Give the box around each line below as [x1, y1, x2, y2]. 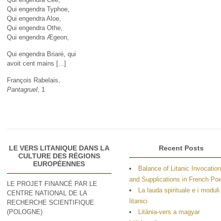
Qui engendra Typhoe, [7, 5, 70, 13]
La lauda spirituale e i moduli [138, 186, 220, 194]
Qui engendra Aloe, [7, 14, 61, 22]
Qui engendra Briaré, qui [7, 50, 76, 58]
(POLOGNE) [7, 208, 42, 216]
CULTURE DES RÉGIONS [18, 151, 100, 160]
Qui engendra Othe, [7, 24, 63, 32]
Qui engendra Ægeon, [7, 33, 69, 41]
